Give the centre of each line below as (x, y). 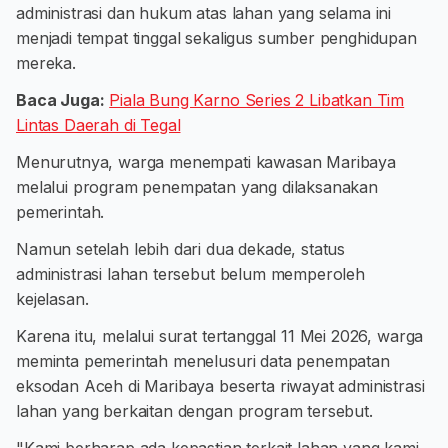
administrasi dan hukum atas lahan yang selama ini (204, 13)
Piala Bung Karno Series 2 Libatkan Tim (257, 100)
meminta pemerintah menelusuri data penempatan (203, 361)
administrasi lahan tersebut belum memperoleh (190, 274)
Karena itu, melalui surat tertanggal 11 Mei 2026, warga (220, 336)
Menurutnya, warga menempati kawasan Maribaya (206, 162)
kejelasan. (52, 299)
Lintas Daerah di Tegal (98, 125)
